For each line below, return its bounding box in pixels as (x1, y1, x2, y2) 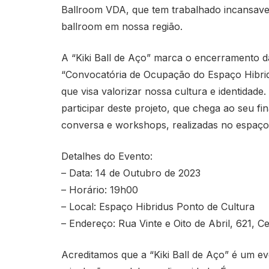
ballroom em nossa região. (61, 20, 183, 32)
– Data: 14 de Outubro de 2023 (61, 166, 201, 179)
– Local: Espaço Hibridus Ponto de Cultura (61, 200, 255, 213)
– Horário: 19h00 (61, 183, 138, 196)
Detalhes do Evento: (61, 150, 153, 162)
